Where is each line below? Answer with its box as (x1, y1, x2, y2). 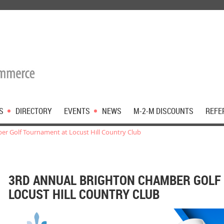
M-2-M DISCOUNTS (133, 105, 193, 116)
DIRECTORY (15, 105, 52, 116)
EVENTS (64, 105, 90, 116)
